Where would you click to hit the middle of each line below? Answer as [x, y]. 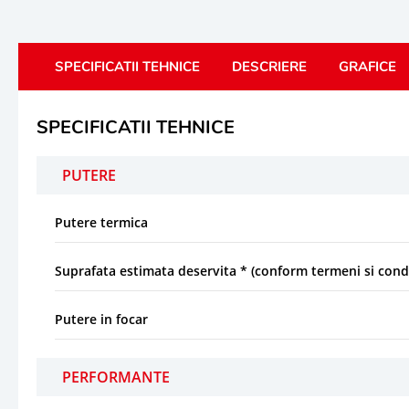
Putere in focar [101, 319]
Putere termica [101, 222]
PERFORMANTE [116, 377]
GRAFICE [367, 66]
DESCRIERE [269, 66]
